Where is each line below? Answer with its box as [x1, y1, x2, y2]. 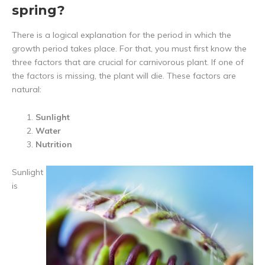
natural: [12, 84, 41, 95]
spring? [12, 2, 65, 19]
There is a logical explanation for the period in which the [12, 30, 231, 41]
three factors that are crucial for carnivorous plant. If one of [12, 57, 244, 68]
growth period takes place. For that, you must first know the [12, 43, 247, 54]
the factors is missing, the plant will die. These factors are [12, 70, 236, 82]
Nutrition [35, 139, 72, 150]
